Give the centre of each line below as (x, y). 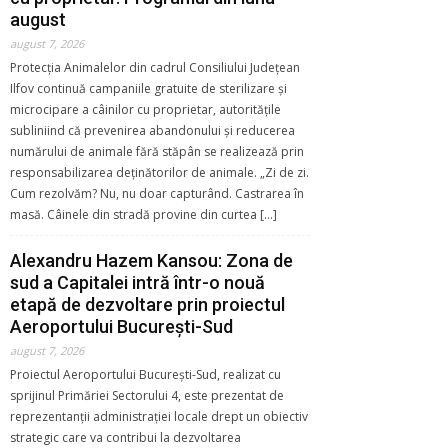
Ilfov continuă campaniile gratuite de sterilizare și (148, 88)
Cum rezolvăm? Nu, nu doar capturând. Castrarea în (157, 193)
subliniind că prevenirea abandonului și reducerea (152, 130)
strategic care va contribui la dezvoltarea (125, 437)
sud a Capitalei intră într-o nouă (137, 282)
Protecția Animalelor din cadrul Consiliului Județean (155, 67)
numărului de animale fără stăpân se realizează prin (157, 151)
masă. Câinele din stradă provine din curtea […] (143, 214)
